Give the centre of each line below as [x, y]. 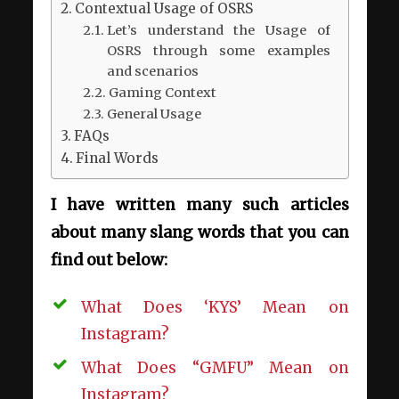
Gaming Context [162, 92]
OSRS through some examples [218, 50]
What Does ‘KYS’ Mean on [215, 308]
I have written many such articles [199, 205]
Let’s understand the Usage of [218, 30]
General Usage [154, 114]
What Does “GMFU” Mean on [215, 368]
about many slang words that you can [199, 233]
